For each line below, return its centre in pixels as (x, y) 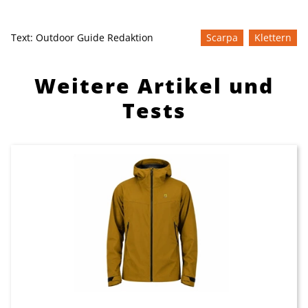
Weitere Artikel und (154, 86)
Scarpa (222, 38)
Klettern (273, 38)
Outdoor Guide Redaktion (95, 38)
